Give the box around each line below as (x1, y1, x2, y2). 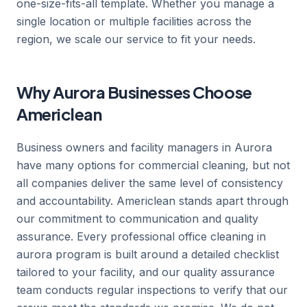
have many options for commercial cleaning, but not (16, 158, 290, 172)
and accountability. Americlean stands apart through (16, 194, 288, 208)
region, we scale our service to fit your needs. (16, 32, 256, 46)
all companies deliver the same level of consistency (16, 176, 283, 190)
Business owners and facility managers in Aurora (16, 140, 272, 154)
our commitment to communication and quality (16, 212, 258, 225)
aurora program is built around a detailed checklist (16, 247, 279, 261)
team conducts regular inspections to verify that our (16, 283, 288, 297)
